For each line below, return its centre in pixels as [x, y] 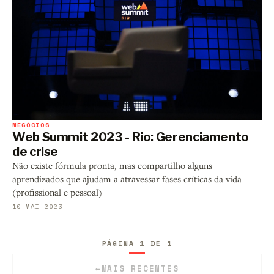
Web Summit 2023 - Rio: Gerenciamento [131, 137]
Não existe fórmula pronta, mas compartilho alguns [112, 165]
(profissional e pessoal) [57, 192]
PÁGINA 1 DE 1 [137, 243]
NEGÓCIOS [31, 124]
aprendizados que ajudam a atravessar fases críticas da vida [127, 179]
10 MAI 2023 [38, 206]
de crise [35, 151]
